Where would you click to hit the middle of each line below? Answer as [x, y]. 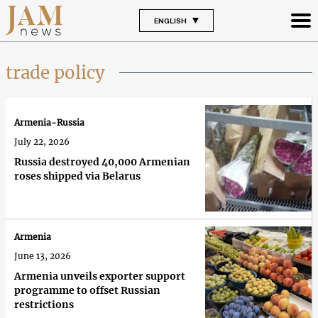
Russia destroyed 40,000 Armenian [102, 162]
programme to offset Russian [87, 291]
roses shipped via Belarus [77, 176]
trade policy [55, 72]
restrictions [44, 305]
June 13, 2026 [43, 256]
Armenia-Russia [49, 123]
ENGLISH [170, 20]
